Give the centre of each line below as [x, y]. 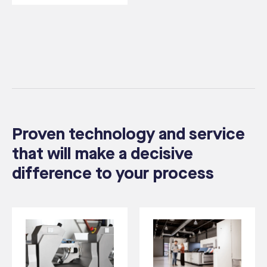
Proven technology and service [128, 135]
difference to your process [113, 174]
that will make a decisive [103, 154]
